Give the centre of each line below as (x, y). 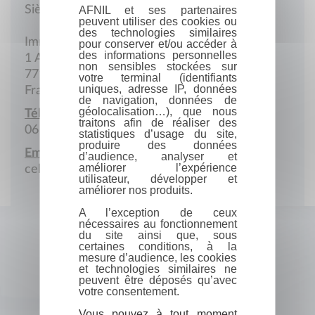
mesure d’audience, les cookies (157, 258)
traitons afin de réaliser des (157, 123)
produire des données (157, 145)
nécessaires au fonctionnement (157, 224)
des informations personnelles (157, 55)
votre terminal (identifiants (157, 78)
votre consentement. (129, 291)
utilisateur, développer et (157, 179)
